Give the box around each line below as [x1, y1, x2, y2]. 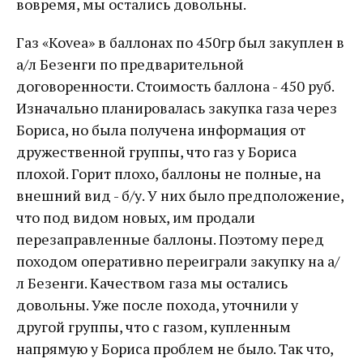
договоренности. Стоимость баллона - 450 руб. [16, 76, 334, 96]
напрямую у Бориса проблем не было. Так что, [16, 339, 333, 358]
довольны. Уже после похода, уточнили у [16, 295, 298, 314]
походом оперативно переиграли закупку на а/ [16, 251, 340, 271]
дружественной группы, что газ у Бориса [16, 142, 297, 161]
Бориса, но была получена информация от [16, 120, 305, 139]
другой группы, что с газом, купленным [16, 317, 291, 336]
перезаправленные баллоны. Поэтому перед [16, 229, 324, 249]
